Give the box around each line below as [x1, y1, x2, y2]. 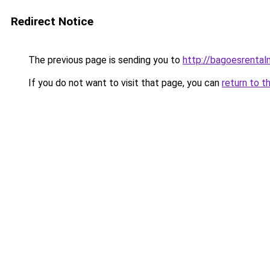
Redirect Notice [11, 14, 93, 28]
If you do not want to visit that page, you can [26, 77, 222, 89]
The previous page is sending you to [26, 54, 183, 66]
